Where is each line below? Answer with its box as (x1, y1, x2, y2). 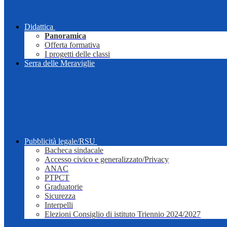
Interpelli (45, 201, 73, 210)
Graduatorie (45, 182, 83, 192)
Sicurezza (45, 192, 75, 201)
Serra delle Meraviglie (24, 59, 95, 68)
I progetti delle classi (45, 50, 110, 59)
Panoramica (45, 31, 86, 41)
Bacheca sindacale (45, 146, 103, 155)
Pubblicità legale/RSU (24, 137, 95, 146)
